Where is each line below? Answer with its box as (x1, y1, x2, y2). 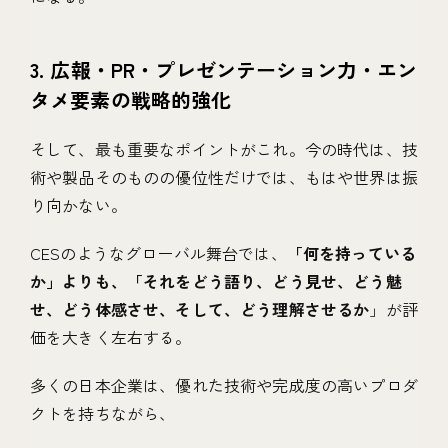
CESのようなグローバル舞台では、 (30, 241, 287, 266)
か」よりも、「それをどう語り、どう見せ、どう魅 (30, 269, 402, 294)
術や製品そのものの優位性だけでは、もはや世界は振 (30, 165, 418, 190)
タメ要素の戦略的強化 (30, 85, 232, 115)
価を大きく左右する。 (30, 325, 192, 350)
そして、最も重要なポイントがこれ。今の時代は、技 (30, 137, 418, 162)
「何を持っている (286, 241, 417, 266)
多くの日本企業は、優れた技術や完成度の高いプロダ (30, 373, 418, 398)
